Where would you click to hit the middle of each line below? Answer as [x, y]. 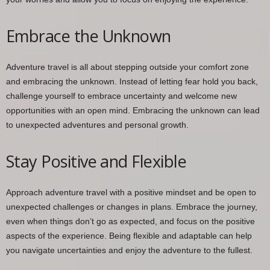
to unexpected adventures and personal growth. [97, 124]
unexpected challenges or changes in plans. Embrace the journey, [132, 206]
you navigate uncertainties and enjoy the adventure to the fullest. [129, 250]
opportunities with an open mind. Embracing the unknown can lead [133, 110]
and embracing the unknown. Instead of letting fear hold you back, [132, 81]
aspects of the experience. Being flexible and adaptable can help [129, 235]
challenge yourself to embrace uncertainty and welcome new [121, 96]
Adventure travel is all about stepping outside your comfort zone [127, 67]
